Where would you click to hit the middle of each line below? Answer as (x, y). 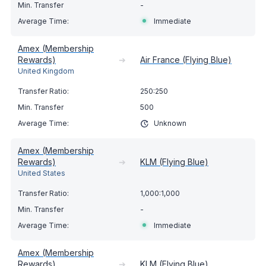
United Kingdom (46, 71)
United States (42, 173)
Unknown (170, 123)
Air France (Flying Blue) (186, 60)
